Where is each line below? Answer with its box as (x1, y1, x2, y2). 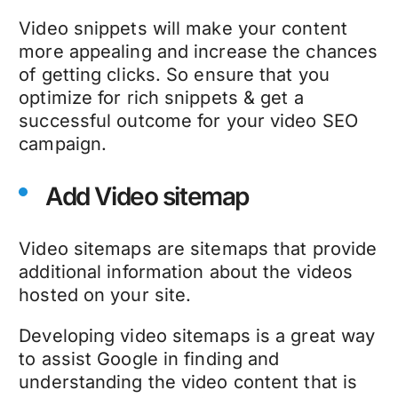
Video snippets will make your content (19, 17, 347, 39)
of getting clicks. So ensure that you (19, 63, 330, 85)
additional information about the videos (19, 260, 354, 283)
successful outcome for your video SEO (19, 109, 358, 131)
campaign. (19, 132, 113, 155)
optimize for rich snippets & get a (19, 86, 304, 108)
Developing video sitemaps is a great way (19, 324, 376, 346)
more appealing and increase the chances (19, 40, 378, 62)
